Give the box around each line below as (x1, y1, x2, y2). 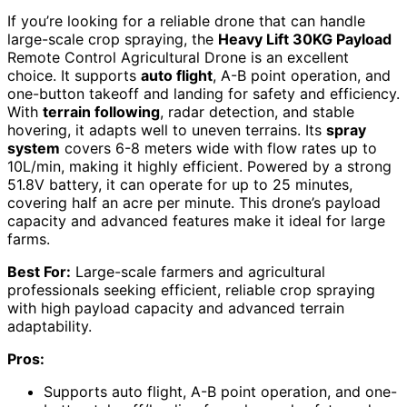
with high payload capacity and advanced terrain (7, 299, 344, 318)
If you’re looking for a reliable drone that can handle (7, 12, 365, 31)
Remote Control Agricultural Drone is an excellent (7, 48, 349, 67)
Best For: (7, 263, 71, 282)
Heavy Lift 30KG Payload (218, 30, 392, 49)
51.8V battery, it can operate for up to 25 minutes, (7, 175, 352, 194)
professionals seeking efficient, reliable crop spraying (7, 281, 375, 300)
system (7, 139, 60, 158)
